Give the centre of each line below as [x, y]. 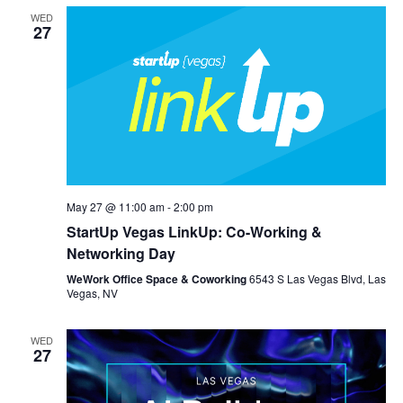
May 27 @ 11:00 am [115, 207]
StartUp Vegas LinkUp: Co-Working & [194, 232]
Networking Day [121, 254]
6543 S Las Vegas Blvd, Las [317, 279]
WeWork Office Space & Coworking [157, 279]
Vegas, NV [92, 293]
